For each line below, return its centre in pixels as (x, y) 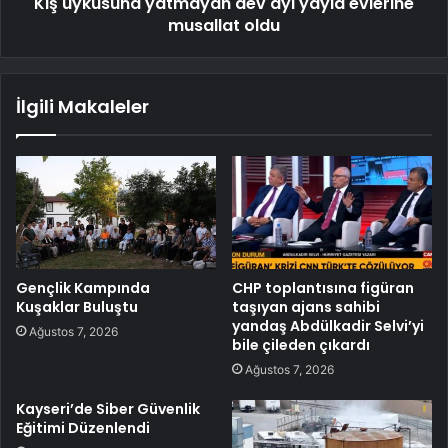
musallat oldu (224, 25)
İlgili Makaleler (82, 106)
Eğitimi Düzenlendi (83, 427)
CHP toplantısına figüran (323, 287)
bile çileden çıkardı (301, 344)
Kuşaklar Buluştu (77, 306)
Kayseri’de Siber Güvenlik (108, 408)
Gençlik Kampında (83, 287)
